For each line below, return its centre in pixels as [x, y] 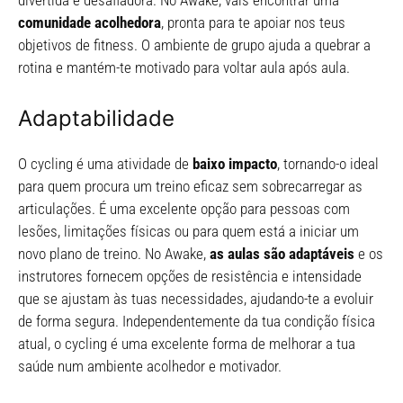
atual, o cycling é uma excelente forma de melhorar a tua [187, 343]
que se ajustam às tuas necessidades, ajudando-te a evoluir [196, 298]
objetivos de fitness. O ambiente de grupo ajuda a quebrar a [194, 45]
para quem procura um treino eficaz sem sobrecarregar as [190, 186]
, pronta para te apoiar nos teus [253, 23]
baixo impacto [233, 163]
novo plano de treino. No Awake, [114, 253]
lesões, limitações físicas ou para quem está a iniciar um [188, 231]
